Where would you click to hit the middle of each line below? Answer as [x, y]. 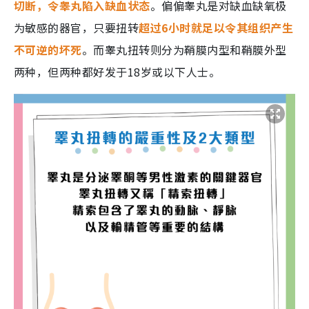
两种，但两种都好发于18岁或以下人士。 [117, 72]
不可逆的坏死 [48, 50]
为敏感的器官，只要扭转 [77, 28]
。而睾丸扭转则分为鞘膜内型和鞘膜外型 [184, 50]
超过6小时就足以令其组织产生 [216, 28]
